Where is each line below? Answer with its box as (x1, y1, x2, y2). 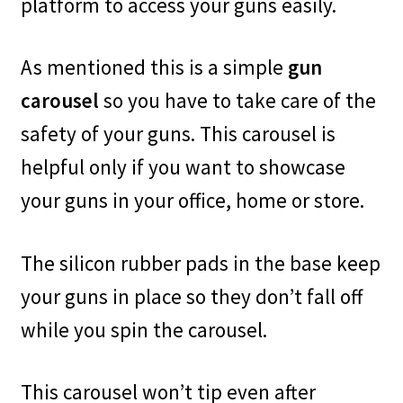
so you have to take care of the (98, 87, 376, 114)
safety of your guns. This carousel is (20, 121, 336, 148)
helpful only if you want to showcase (20, 154, 345, 181)
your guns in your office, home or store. (20, 187, 364, 214)
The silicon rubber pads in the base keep (20, 249, 381, 276)
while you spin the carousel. (20, 316, 267, 343)
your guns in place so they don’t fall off (20, 282, 363, 309)
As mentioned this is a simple (20, 54, 288, 81)
